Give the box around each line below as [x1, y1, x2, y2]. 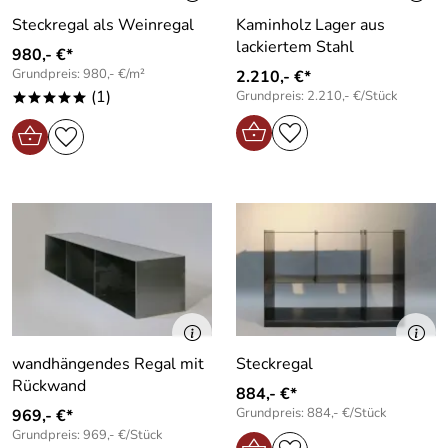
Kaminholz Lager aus [236, 13, 385, 36]
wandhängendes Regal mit [12, 352, 204, 375]
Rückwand [12, 374, 86, 397]
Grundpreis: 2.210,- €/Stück [236, 86, 398, 105]
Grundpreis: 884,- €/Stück [236, 403, 387, 422]
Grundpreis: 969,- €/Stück [12, 425, 163, 444]
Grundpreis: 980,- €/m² [12, 64, 145, 83]
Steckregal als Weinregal [12, 13, 194, 36]
